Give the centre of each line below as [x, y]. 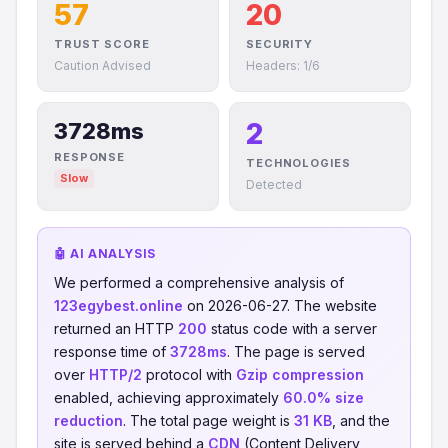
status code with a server [292, 328]
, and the [361, 420]
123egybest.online [118, 305]
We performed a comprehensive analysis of [199, 282]
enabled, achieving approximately [168, 397]
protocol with [189, 374]
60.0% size [323, 397]
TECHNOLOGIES [298, 163]
